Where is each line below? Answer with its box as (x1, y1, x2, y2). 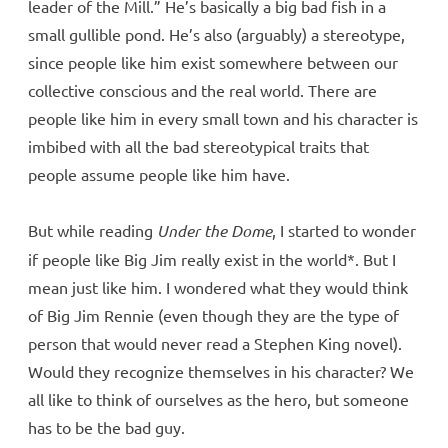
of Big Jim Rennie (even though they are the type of (28, 305, 399, 326)
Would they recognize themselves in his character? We (28, 361, 414, 382)
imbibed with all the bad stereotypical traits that (28, 136, 369, 157)
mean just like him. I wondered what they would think (28, 277, 408, 298)
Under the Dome (157, 220, 272, 242)
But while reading (28, 220, 157, 241)
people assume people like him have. (28, 164, 290, 185)
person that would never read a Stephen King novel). (28, 333, 402, 354)
